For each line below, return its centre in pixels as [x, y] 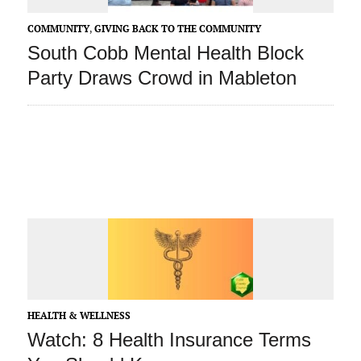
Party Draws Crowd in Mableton [162, 78]
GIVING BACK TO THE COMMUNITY [177, 29]
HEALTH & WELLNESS [79, 316]
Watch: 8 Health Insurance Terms [169, 340]
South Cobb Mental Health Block [165, 53]
